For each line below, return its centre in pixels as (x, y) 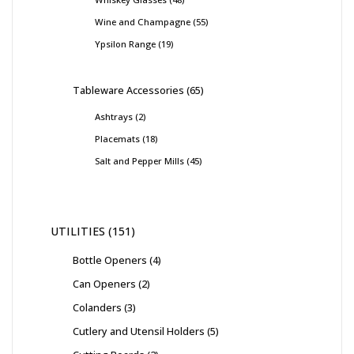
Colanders (97, 308)
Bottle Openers (110, 260)
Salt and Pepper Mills (139, 161)
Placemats (117, 139)
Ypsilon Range (125, 44)
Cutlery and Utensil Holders (139, 331)
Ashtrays (114, 117)
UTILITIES (78, 232)
